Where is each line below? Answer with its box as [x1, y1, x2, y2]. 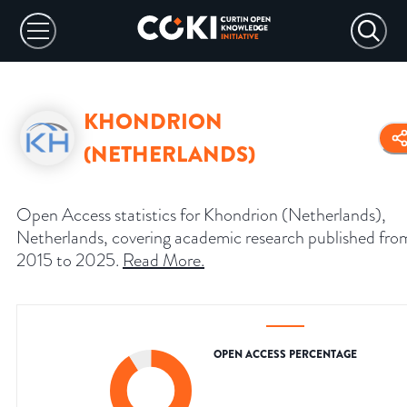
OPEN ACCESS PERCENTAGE [213, 346, 357, 363]
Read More [123, 247, 201, 273]
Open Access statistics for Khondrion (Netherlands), [16, 202, 386, 228]
